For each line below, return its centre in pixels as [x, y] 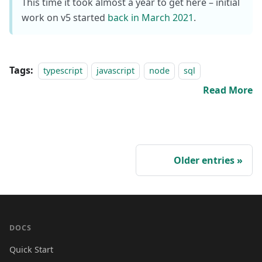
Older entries [204, 161]
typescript [63, 71]
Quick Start [31, 250]
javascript [116, 71]
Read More [228, 90]
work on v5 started [65, 18]
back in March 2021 [151, 18]
